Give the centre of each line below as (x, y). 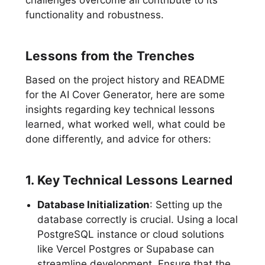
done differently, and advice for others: (118, 139)
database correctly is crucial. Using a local (137, 219)
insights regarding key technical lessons (120, 109)
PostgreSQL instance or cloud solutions (130, 234)
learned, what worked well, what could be (125, 124)
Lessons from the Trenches (110, 56)
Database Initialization (93, 204)
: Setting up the (186, 204)
